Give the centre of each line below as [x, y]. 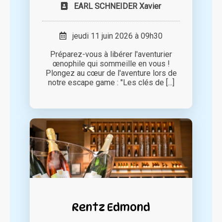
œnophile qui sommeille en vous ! [111, 64]
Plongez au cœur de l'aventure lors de [111, 73]
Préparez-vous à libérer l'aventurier [111, 55]
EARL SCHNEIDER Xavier [117, 6]
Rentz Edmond [111, 207]
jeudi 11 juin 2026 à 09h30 [114, 36]
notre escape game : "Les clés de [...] [111, 83]
